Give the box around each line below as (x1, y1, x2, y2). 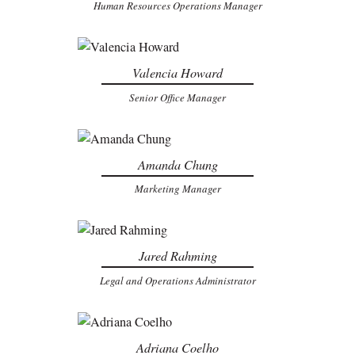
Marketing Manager (134, 181, 221, 197)
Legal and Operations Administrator (99, 273, 256, 288)
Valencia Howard (132, 64, 223, 82)
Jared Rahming (138, 247, 217, 265)
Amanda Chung (137, 155, 218, 173)
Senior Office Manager (129, 90, 226, 105)
